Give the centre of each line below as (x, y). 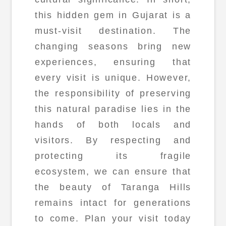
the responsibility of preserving (113, 94)
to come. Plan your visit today (113, 219)
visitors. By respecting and (113, 140)
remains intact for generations (113, 203)
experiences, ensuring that (113, 62)
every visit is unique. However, (113, 78)
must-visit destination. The (113, 31)
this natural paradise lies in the (113, 109)
